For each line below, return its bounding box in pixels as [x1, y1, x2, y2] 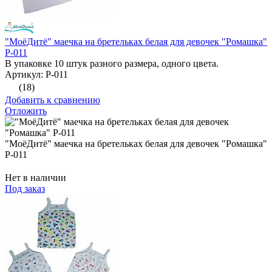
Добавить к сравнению [5, 95, 100, 106]
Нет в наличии [5, 172, 66, 183]
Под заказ [5, 183, 45, 194]
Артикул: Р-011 [5, 69, 68, 80]
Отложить [5, 106, 47, 117]
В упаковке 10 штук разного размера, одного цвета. [5, 58, 219, 69]
